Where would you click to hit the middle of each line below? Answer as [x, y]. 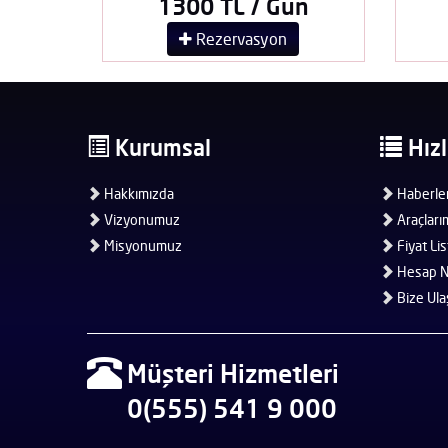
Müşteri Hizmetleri [233, 373]
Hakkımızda [137, 193]
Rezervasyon [240, 38]
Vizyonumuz [140, 219]
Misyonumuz [141, 245]
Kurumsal [160, 147]
